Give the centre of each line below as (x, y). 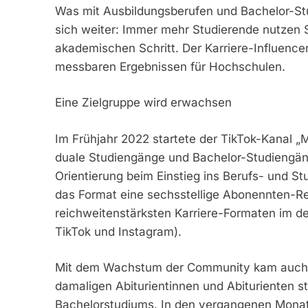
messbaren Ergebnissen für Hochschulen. (170, 66)
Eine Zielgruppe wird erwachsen (143, 103)
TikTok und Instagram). (118, 231)
